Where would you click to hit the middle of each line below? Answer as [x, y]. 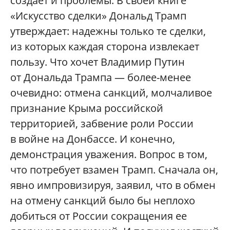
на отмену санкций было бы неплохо [103, 200]
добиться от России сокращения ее [99, 216]
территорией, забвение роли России [102, 123]
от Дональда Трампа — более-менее [101, 77]
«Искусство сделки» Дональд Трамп [98, 15]
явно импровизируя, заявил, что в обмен [113, 185]
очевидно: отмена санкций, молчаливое [111, 92]
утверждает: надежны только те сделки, [108, 31]
